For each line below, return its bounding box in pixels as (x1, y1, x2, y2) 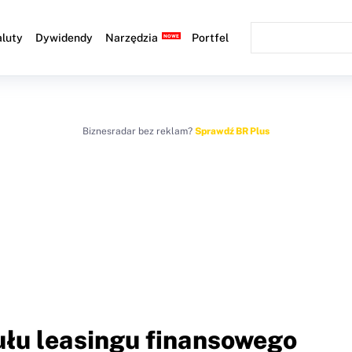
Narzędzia (105, 31, 159, 44)
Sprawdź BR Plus (195, 126, 269, 137)
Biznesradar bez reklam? (82, 126, 195, 137)
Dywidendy (35, 31, 93, 44)
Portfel (192, 31, 229, 44)
